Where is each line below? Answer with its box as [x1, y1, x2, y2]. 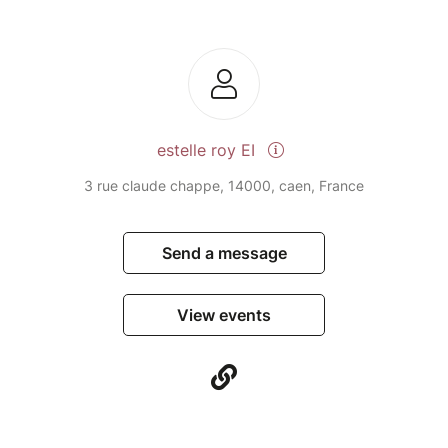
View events [177, 305, 271, 326]
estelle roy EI [156, 140, 260, 161]
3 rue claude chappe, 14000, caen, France [84, 177, 364, 195]
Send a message [161, 243, 287, 264]
